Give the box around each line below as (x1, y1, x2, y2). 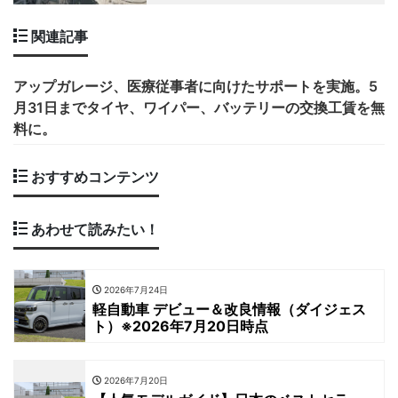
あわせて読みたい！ (28, 220, 159, 239)
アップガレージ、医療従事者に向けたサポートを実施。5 (13, 77, 378, 96)
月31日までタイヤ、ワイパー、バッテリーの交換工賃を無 (13, 99, 385, 117)
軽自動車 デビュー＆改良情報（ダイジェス (92, 300, 366, 319)
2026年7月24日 (101, 284, 168, 296)
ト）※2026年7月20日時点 (92, 317, 268, 336)
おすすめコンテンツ (28, 168, 159, 187)
